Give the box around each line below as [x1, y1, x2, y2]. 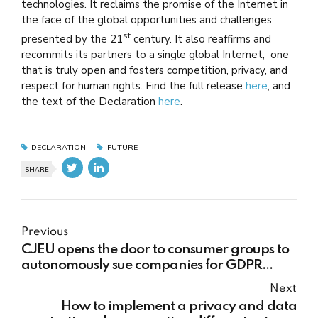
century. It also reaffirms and [131, 32, 271, 46]
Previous [21, 226, 68, 238]
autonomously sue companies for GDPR [21, 258, 262, 273]
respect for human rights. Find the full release [21, 79, 246, 93]
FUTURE [106, 142, 138, 153]
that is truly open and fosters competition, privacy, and [21, 63, 287, 77]
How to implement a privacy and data [61, 299, 297, 314]
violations [21, 273, 81, 288]
